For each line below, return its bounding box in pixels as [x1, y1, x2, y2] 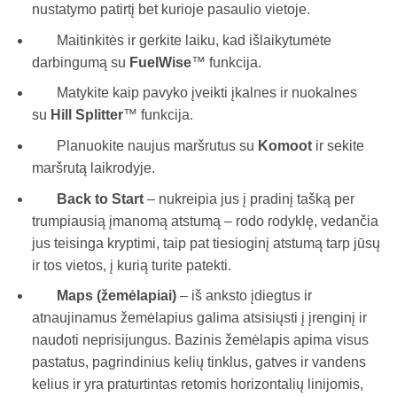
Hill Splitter [50, 107, 123, 123]
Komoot [257, 137, 315, 153]
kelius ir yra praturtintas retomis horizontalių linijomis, [31, 377, 363, 393]
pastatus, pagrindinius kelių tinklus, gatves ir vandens [31, 354, 366, 370]
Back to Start [56, 191, 144, 206]
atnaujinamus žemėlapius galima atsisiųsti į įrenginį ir [31, 310, 367, 326]
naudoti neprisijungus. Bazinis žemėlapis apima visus [31, 332, 369, 348]
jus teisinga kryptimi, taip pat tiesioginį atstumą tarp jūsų [31, 235, 380, 251]
